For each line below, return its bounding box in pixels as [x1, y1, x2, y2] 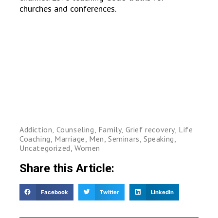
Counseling [56, 125, 94, 135]
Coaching [19, 134, 51, 144]
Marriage [54, 134, 85, 144]
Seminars [108, 134, 140, 144]
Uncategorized [19, 143, 71, 153]
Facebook [40, 188, 68, 196]
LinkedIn [151, 188, 174, 196]
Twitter [100, 188, 119, 196]
